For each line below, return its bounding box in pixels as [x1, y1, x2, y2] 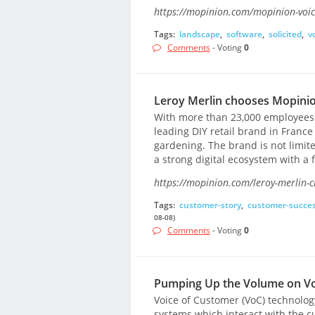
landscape [179, 27, 220, 40]
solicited [268, 27, 302, 40]
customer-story [179, 198, 241, 211]
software [226, 27, 262, 40]
